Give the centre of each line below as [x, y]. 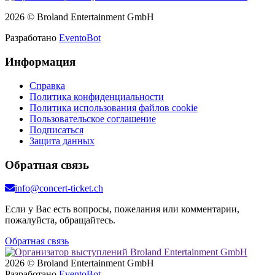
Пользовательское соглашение [93, 118]
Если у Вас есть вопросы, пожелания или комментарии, [122, 209]
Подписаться [56, 130]
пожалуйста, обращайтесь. [60, 220]
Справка [47, 85]
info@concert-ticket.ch [59, 188]
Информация [40, 62]
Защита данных [62, 141]
